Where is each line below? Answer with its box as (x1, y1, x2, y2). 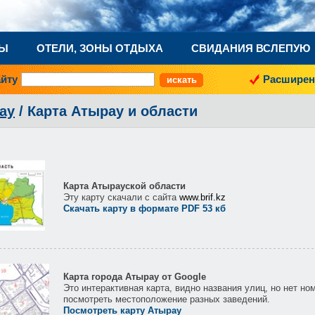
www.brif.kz (179, 192, 226, 202)
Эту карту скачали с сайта (63, 192, 179, 202)
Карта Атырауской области (63, 181, 186, 191)
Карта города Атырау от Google (63, 271, 206, 282)
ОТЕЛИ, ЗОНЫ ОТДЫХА (37, 42, 163, 54)
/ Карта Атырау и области (15, 103, 198, 119)
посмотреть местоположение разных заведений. (63, 294, 270, 304)
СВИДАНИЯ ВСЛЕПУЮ (191, 42, 310, 54)
